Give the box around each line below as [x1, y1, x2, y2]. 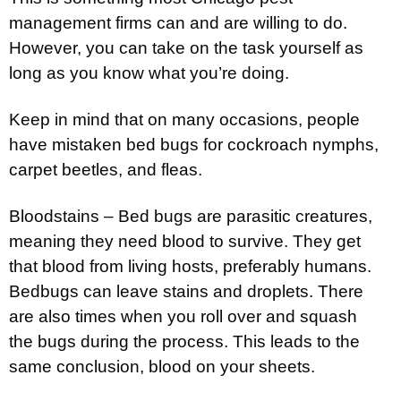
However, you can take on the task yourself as [9, 38, 363, 57]
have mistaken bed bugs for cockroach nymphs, [9, 134, 379, 154]
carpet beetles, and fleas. [9, 159, 202, 179]
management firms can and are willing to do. [9, 13, 347, 32]
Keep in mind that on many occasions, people [9, 109, 360, 129]
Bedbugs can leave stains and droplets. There [9, 281, 363, 301]
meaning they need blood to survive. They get [9, 231, 361, 251]
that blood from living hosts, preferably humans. [9, 256, 371, 276]
